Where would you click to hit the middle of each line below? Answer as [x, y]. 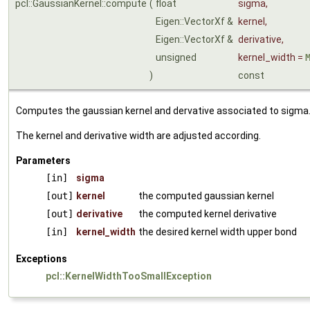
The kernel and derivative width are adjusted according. [138, 135]
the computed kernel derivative [208, 213]
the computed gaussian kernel [206, 195]
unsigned [177, 57]
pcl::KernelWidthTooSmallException [129, 276]
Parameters [43, 160]
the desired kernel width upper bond [218, 231]
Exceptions [42, 258]
